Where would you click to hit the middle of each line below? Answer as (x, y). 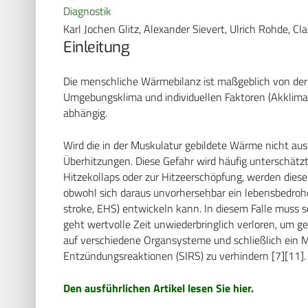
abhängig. (85, 112)
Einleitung (97, 47)
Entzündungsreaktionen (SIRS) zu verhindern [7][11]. (185, 255)
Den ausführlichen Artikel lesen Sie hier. (158, 288)
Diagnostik (87, 11)
